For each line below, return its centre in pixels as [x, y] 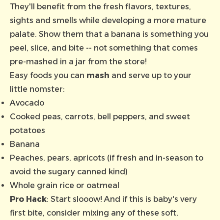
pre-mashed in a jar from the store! [79, 62]
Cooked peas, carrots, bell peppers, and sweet [100, 117]
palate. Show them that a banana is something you [109, 34]
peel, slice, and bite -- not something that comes [104, 48]
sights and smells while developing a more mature [108, 20]
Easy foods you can [48, 75]
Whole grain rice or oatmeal [65, 185]
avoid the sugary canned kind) [69, 172]
